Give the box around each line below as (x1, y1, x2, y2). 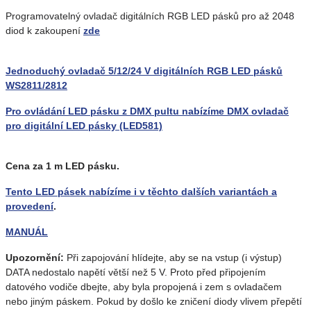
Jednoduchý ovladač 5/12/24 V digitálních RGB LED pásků (6, 65, 283, 76)
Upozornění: (6, 252, 64, 263)
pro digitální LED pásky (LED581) (6, 120, 162, 131)
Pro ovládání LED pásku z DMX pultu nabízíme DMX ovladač (6, 106, 289, 117)
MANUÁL (6, 226, 48, 237)
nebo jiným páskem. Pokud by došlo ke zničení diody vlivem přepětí (6, 296, 302, 307)
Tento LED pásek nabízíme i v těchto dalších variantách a (6, 186, 277, 197)
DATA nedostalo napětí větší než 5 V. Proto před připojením (6, 267, 266, 278)
